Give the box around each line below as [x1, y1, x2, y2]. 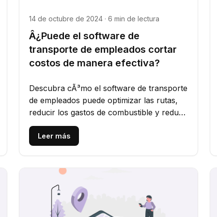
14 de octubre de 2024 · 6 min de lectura [29, 15, 159, 23]
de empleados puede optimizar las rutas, [29, 95, 178, 106]
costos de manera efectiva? [29, 57, 160, 69]
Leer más [37, 132, 70, 140]
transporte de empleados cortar [29, 44, 177, 56]
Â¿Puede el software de [29, 30, 139, 42]
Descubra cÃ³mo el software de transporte [29, 83, 187, 93]
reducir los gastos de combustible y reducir [29, 108, 188, 118]
